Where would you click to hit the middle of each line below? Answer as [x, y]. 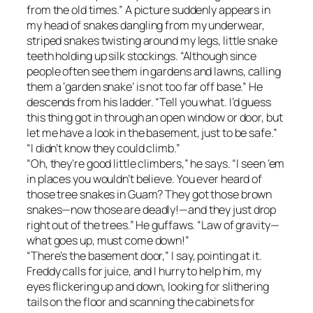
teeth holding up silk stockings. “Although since [142, 56]
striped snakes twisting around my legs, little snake [152, 40]
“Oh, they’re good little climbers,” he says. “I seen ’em [156, 163]
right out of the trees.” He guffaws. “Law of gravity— [153, 225]
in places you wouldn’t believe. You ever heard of [145, 179]
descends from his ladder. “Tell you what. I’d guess [149, 102]
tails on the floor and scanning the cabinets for [141, 301]
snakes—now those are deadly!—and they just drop [152, 209]
